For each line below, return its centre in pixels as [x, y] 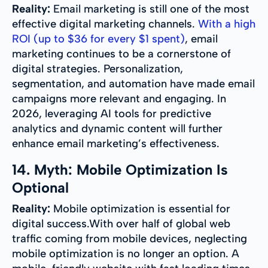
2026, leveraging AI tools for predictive [112, 114]
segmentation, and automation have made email [133, 84]
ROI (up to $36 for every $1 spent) [98, 39]
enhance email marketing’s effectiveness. [116, 144]
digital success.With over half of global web [121, 224]
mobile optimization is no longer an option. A [126, 254]
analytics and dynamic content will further [117, 129]
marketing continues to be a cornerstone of [121, 54]
